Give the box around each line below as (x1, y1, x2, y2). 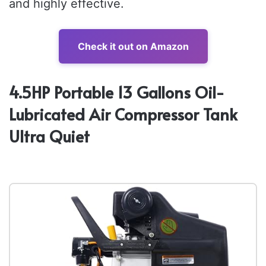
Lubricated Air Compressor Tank (9, 102, 237, 125)
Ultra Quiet (9, 124, 90, 147)
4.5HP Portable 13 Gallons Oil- (9, 80, 224, 103)
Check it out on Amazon (77, 40, 189, 52)
